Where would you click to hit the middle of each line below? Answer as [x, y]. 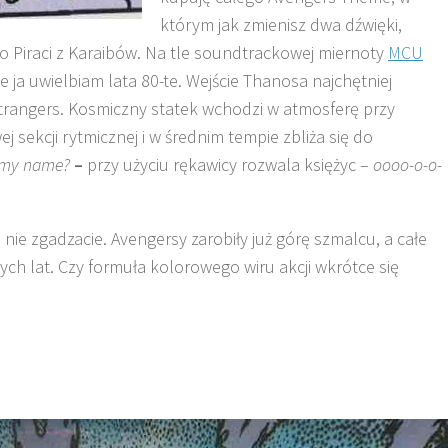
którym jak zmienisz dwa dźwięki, [281, 24]
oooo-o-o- [407, 164]
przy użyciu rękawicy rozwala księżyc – [230, 164]
